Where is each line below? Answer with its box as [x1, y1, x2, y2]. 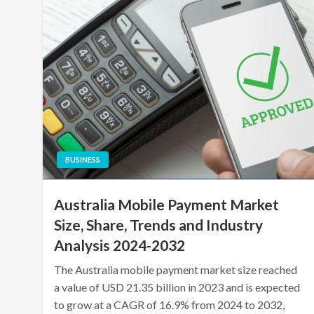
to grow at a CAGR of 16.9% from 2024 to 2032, [54, 298, 285, 311]
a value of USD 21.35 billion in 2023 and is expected [54, 280, 301, 294]
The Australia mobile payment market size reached [54, 263, 298, 276]
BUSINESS [65, 155, 101, 164]
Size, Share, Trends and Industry [54, 216, 264, 233]
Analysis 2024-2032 [54, 236, 186, 254]
